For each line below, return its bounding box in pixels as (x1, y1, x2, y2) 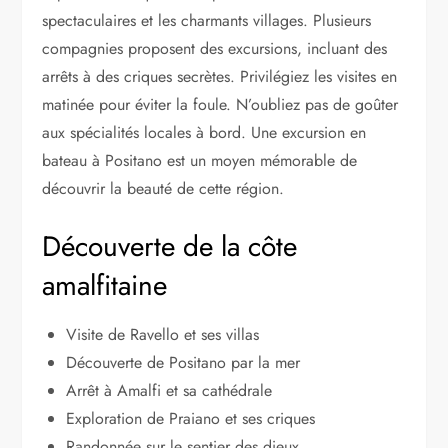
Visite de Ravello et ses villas (66, 322, 260, 346)
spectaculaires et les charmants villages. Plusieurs (42, 8, 372, 32)
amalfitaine (42, 264, 168, 306)
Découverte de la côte (42, 225, 298, 267)
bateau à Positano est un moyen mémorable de (42, 148, 358, 172)
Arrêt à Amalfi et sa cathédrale (66, 378, 273, 402)
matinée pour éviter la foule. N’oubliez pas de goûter (42, 92, 399, 116)
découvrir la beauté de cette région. (42, 176, 285, 200)
